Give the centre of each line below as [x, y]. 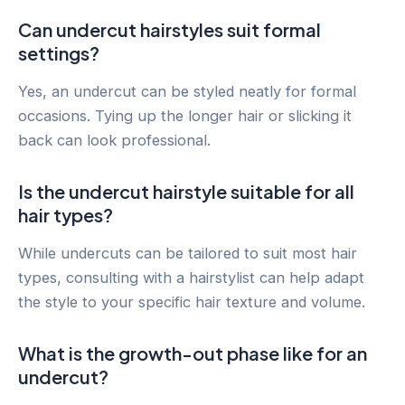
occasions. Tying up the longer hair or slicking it [185, 115]
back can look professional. [114, 140]
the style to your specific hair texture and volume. [192, 301]
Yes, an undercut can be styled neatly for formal [187, 91]
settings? [59, 52]
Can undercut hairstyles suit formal [170, 29]
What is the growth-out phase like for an [193, 353]
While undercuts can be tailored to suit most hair [188, 253]
